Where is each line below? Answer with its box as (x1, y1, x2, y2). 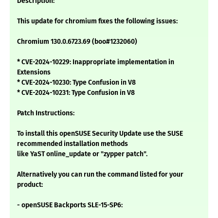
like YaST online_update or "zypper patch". (17, 150, 147, 159)
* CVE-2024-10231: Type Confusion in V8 (17, 89, 135, 97)
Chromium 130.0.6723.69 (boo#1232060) (17, 37, 137, 46)
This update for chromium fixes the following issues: (17, 17, 178, 26)
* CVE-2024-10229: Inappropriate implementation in (17, 58, 174, 67)
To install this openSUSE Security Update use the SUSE (17, 129, 183, 138)
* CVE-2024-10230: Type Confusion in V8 (17, 78, 136, 87)
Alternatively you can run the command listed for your (17, 170, 183, 179)
